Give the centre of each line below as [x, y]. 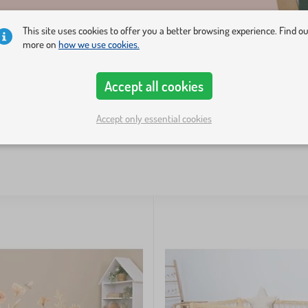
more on [41, 44]
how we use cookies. [99, 44]
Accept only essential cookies [154, 118]
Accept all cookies [154, 86]
